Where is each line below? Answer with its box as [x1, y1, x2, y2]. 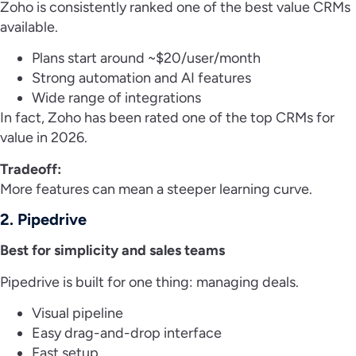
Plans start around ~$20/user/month [32, 49, 264, 68]
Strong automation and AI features [32, 69, 254, 87]
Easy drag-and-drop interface [32, 324, 225, 342]
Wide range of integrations [32, 89, 204, 107]
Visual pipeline [32, 304, 126, 323]
